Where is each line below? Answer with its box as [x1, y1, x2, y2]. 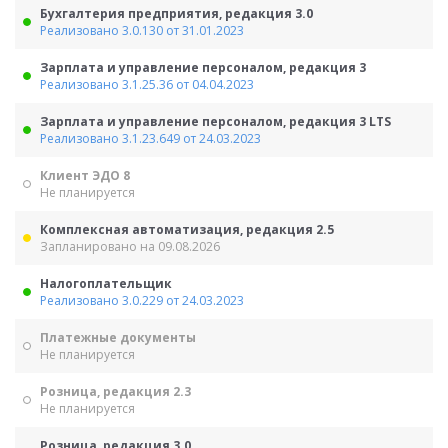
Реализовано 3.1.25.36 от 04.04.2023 [40, 76, 254, 93]
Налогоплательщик [40, 275, 172, 292]
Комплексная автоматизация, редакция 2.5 [40, 221, 334, 238]
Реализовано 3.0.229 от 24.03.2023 [40, 292, 244, 309]
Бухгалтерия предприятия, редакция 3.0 [40, 5, 313, 22]
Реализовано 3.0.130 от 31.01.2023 [40, 22, 244, 39]
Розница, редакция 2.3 [40, 383, 191, 400]
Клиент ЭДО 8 [40, 167, 130, 184]
